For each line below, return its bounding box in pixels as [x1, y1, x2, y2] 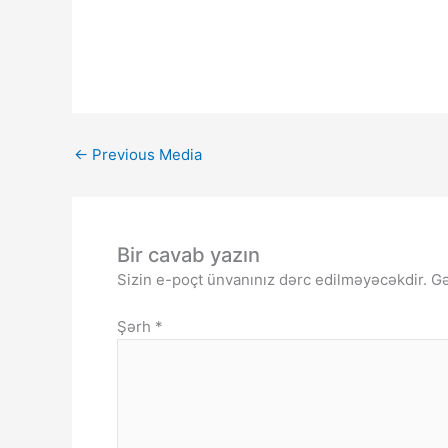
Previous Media [88, 145, 202, 164]
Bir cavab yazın [117, 243, 260, 267]
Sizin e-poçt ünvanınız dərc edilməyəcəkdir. [117, 270, 427, 289]
